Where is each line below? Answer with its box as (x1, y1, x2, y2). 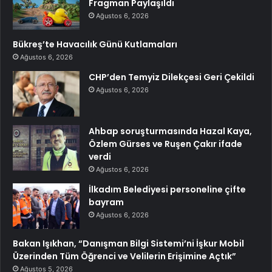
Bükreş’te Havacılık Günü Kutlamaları (13, 38, 177, 51)
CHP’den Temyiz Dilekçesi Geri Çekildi (89, 71, 254, 84)
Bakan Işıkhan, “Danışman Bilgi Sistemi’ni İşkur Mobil (13, 237, 244, 250)
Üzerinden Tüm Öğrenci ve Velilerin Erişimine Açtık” (13, 250, 236, 263)
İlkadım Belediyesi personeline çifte (89, 183, 246, 196)
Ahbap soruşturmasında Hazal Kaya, (89, 125, 252, 138)
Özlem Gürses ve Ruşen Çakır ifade (89, 138, 242, 151)
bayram (89, 196, 124, 209)
